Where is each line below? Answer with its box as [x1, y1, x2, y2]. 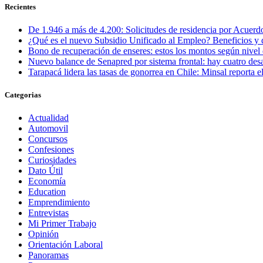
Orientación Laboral [28, 240, 103, 250]
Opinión [28, 229, 59, 240]
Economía [28, 176, 66, 187]
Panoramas [28, 250, 69, 261]
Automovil [28, 123, 68, 134]
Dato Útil [28, 166, 63, 176]
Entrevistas [28, 208, 69, 218]
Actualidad [28, 113, 69, 123]
